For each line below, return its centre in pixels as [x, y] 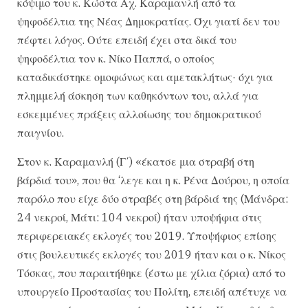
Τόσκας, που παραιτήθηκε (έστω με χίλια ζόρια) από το [151, 273]
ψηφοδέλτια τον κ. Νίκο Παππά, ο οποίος [116, 59]
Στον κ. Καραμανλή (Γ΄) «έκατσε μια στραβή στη [136, 161]
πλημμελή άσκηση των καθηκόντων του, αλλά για [138, 96]
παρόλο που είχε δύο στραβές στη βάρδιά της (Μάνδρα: [153, 198]
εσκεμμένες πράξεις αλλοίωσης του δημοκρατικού [139, 114]
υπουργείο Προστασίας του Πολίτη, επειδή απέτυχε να [152, 291]
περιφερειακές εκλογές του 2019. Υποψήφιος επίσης [147, 235]
